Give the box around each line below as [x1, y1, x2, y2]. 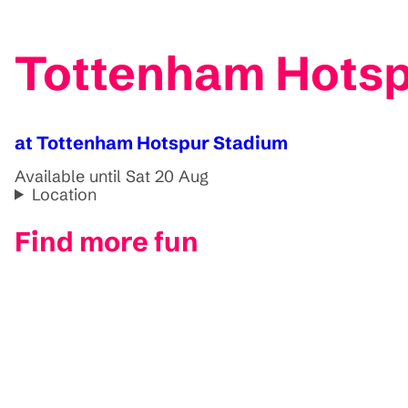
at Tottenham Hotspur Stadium [15, 130, 288, 154]
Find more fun [15, 224, 199, 259]
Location [32, 183, 97, 205]
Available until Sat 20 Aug [15, 165, 209, 187]
